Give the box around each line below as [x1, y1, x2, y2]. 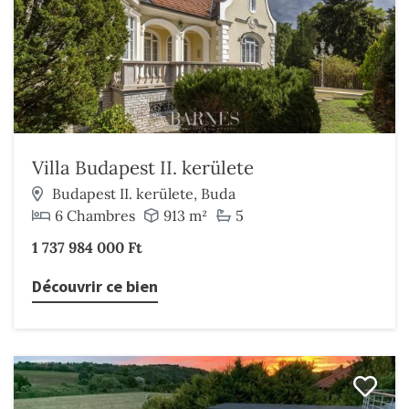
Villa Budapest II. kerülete [32, 155, 254, 180]
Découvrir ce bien [32, 276, 158, 297]
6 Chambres [55, 206, 135, 225]
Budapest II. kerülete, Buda [52, 184, 236, 203]
